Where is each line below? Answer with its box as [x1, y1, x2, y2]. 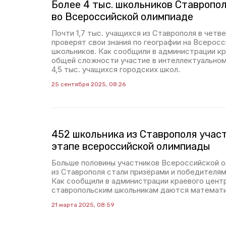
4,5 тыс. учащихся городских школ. [51, 65, 180, 74]
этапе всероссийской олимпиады [51, 140, 210, 152]
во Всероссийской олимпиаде [51, 11, 193, 23]
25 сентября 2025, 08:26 [51, 81, 126, 88]
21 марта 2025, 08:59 [51, 201, 115, 208]
